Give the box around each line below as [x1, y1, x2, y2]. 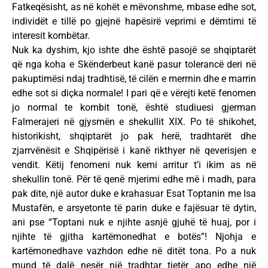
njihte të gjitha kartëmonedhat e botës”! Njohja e [12, 230, 256, 242]
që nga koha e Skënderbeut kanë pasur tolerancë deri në [12, 58, 256, 70]
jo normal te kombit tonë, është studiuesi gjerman [12, 101, 256, 113]
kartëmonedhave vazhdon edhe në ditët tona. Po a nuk [12, 245, 256, 257]
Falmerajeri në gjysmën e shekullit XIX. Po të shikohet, [12, 115, 256, 127]
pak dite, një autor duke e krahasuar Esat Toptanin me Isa [12, 187, 256, 199]
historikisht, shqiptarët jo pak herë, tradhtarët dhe [12, 130, 256, 142]
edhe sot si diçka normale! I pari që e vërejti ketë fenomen [12, 87, 256, 99]
